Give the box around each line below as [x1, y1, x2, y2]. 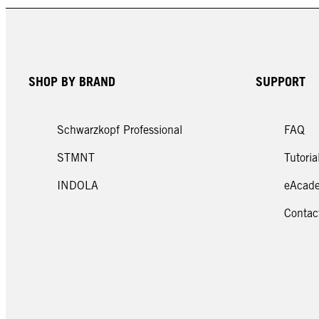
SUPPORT [255, 73, 305, 89]
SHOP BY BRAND [28, 73, 116, 89]
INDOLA [57, 178, 99, 192]
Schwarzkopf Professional [57, 122, 183, 137]
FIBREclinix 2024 [64, 6, 162, 22]
